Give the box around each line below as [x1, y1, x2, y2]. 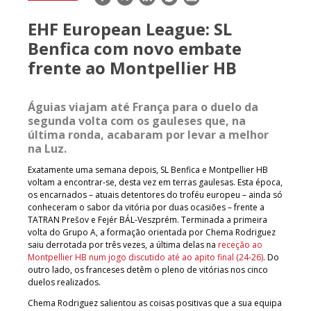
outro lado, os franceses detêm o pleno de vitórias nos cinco [28, 263, 268, 276]
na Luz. [28, 140, 67, 156]
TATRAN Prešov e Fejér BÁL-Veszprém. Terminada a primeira [28, 213, 267, 226]
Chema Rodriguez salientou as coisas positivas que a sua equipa [28, 296, 282, 309]
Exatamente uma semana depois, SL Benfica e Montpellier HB [28, 163, 268, 176]
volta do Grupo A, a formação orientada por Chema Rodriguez [28, 226, 276, 238]
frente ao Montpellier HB [28, 56, 237, 79]
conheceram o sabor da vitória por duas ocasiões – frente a [28, 201, 264, 213]
